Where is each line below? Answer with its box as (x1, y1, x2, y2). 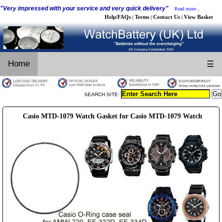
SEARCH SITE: (84, 91, 121, 97)
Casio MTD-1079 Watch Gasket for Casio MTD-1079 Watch (22, 112, 202, 120)
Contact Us (153, 14, 180, 20)
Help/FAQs (105, 14, 131, 20)
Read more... (174, 6, 200, 11)
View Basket (184, 14, 213, 20)
